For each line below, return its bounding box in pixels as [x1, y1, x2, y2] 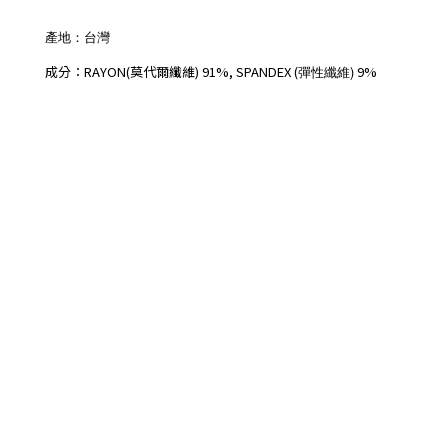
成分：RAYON [45, 62, 126, 81]
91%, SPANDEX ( [199, 62, 298, 81]
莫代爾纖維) [130, 62, 199, 81]
